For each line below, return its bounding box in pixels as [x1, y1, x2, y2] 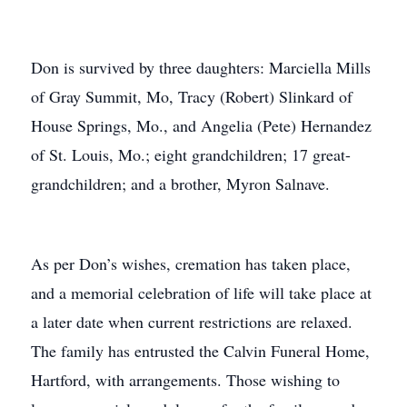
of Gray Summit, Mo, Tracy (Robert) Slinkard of [31, 85, 352, 107]
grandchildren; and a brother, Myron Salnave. [31, 173, 330, 194]
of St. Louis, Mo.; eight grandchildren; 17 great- [31, 144, 351, 165]
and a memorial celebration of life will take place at [31, 282, 372, 303]
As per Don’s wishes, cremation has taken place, [31, 253, 351, 274]
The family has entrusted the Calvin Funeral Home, [31, 340, 370, 362]
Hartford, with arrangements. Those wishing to [31, 369, 340, 391]
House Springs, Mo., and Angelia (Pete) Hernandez [31, 114, 372, 136]
